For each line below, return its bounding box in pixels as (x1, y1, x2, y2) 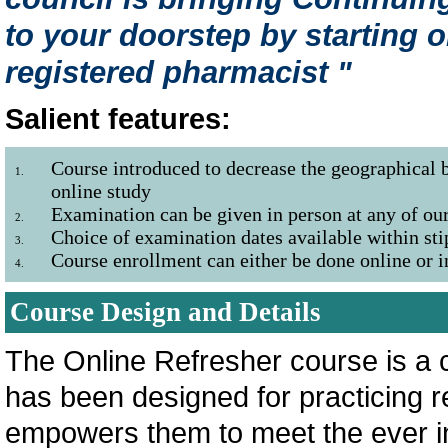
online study (51, 180, 151, 202)
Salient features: (5, 102, 231, 135)
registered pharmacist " (5, 55, 352, 90)
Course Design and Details (10, 297, 321, 327)
